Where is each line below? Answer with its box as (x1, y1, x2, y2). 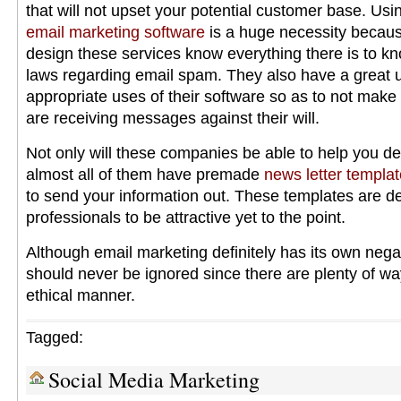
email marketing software (26, 23, 205, 41)
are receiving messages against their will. (26, 109, 320, 127)
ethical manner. (26, 286, 135, 304)
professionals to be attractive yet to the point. (26, 209, 346, 226)
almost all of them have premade (26, 166, 264, 183)
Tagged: (26, 328, 83, 346)
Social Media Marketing (48, 365, 260, 394)
